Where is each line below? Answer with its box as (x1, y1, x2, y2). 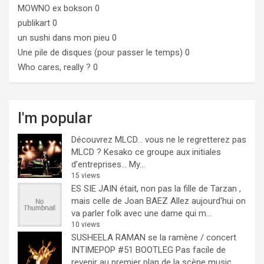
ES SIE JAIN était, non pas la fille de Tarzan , (71, 183, 241, 194)
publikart (18, 18, 50, 28)
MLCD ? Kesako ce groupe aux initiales (71, 147, 221, 157)
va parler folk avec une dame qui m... (71, 208, 212, 219)
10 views (71, 220, 100, 229)
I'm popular (18, 110, 93, 127)
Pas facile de (176, 245, 226, 255)
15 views (71, 171, 100, 180)
